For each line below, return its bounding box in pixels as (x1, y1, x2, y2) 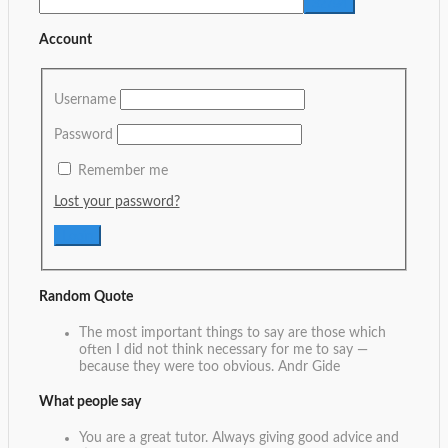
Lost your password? (53, 194, 180, 209)
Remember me (77, 163, 168, 178)
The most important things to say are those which (79, 325, 386, 340)
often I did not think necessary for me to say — (79, 342, 368, 357)
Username (53, 92, 116, 107)
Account (39, 33, 92, 48)
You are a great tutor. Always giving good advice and (79, 430, 399, 445)
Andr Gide (278, 359, 340, 374)
